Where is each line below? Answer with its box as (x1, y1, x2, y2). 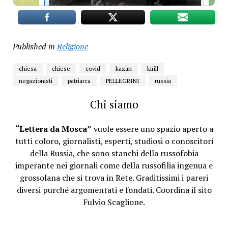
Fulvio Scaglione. (83, 196, 145, 208)
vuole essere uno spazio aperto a (91, 123, 213, 135)
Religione (56, 41, 88, 52)
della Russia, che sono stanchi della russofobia (30, 148, 198, 159)
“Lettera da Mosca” (15, 123, 92, 135)
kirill (147, 65, 158, 73)
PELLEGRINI (105, 77, 139, 85)
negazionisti (18, 77, 52, 85)
